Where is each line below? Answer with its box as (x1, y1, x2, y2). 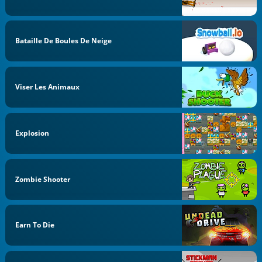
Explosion (15, 127, 50, 138)
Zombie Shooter (15, 174, 71, 184)
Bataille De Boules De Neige (15, 36, 112, 46)
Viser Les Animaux (15, 82, 80, 92)
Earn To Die (15, 220, 55, 230)
